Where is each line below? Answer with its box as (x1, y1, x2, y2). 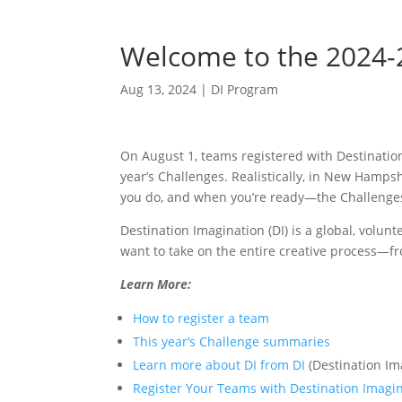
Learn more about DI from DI (133, 356, 306, 374)
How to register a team (133, 310, 270, 328)
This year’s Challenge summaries (133, 333, 331, 351)
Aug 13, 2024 (120, 81, 197, 99)
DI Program (211, 81, 279, 99)
